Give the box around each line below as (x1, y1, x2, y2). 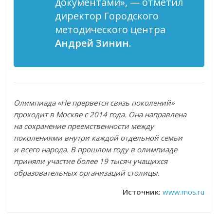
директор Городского (55, 9, 159, 22)
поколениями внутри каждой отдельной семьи (14, 132, 183, 143)
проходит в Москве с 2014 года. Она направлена (14, 109, 187, 119)
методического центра (55, 22, 166, 36)
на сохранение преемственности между (14, 121, 154, 131)
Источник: (122, 186, 161, 197)
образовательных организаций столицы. (14, 167, 160, 178)
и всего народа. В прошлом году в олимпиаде (14, 144, 178, 154)
